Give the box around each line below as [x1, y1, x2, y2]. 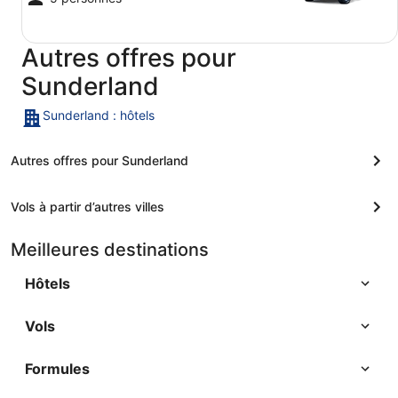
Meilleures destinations [11, 239, 209, 260]
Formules [25, 360, 90, 378]
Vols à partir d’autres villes [11, 199, 164, 214]
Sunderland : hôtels [43, 107, 155, 123]
